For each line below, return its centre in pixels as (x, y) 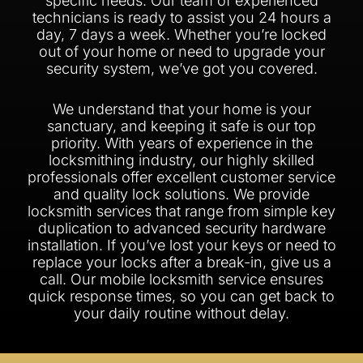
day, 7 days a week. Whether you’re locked (181, 35)
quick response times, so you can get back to (181, 297)
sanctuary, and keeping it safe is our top (181, 126)
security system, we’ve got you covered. (181, 69)
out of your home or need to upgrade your (181, 52)
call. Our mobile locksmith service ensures (181, 280)
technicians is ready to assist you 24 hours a (181, 18)
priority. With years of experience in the (181, 143)
